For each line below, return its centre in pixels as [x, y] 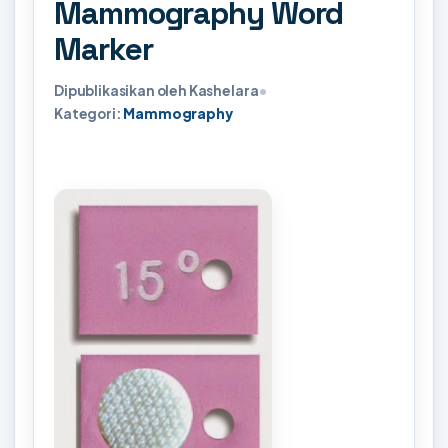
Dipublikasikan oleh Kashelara [156, 90]
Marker [103, 49]
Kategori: [89, 113]
